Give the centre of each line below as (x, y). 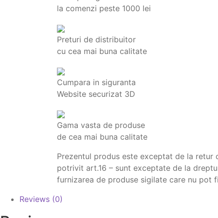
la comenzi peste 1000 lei (104, 8)
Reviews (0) (41, 199)
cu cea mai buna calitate (102, 51)
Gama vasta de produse (101, 125)
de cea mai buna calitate (102, 137)
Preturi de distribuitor (96, 39)
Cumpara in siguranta (96, 82)
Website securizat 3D (96, 94)
